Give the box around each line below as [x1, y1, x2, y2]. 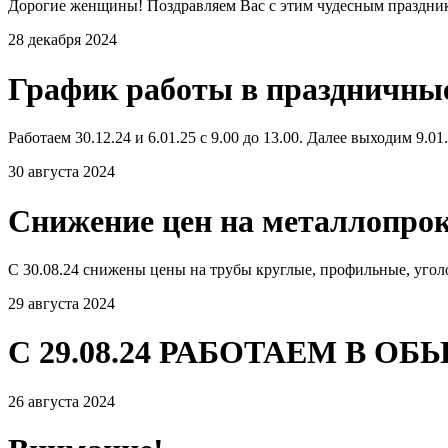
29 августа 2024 [8, 295, 115, 312]
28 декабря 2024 [8, 31, 117, 49]
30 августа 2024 [8, 163, 115, 181]
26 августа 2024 [8, 392, 115, 410]
